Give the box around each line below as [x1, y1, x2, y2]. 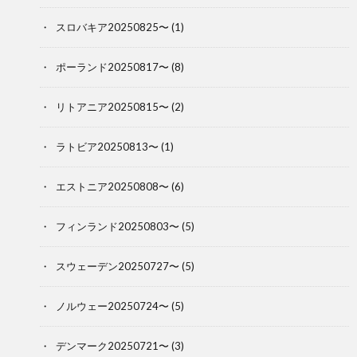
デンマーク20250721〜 [56, 339, 169, 352]
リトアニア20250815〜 [56, 100, 169, 113]
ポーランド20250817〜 [56, 60, 169, 73]
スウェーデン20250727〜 [56, 259, 179, 273]
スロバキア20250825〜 [56, 20, 169, 33]
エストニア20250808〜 [56, 179, 169, 193]
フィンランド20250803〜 [56, 219, 179, 233]
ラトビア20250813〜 [56, 139, 159, 153]
